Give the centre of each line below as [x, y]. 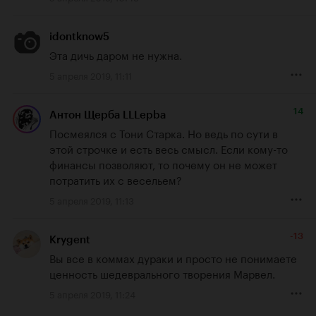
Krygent [70, 239]
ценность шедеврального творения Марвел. [162, 273]
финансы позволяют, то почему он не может [163, 163]
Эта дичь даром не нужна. [116, 54]
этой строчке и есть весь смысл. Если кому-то [169, 148]
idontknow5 [79, 36]
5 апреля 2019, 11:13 [92, 199]
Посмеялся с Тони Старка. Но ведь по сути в [164, 132]
